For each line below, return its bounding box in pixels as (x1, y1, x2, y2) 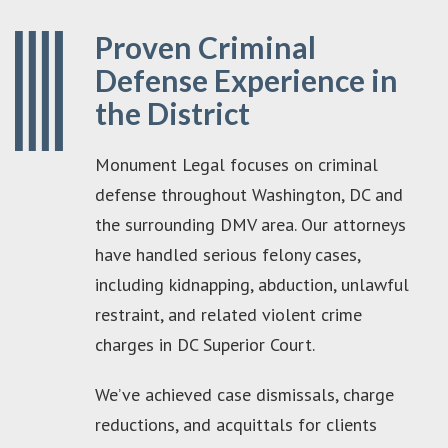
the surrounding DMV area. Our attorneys (95, 212, 406, 236)
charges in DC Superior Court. (95, 332, 315, 356)
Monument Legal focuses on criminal (95, 152, 378, 176)
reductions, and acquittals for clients (95, 412, 377, 436)
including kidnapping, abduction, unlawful (95, 272, 409, 296)
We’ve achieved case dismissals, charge (95, 382, 394, 406)
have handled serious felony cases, (95, 242, 360, 266)
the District (95, 94, 250, 131)
